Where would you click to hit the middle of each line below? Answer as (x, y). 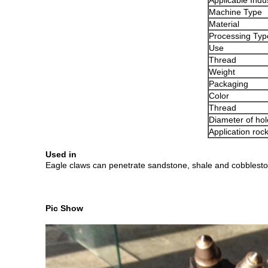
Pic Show (64, 208)
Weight (222, 72)
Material (224, 24)
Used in (61, 154)
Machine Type (235, 12)
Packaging (229, 84)
